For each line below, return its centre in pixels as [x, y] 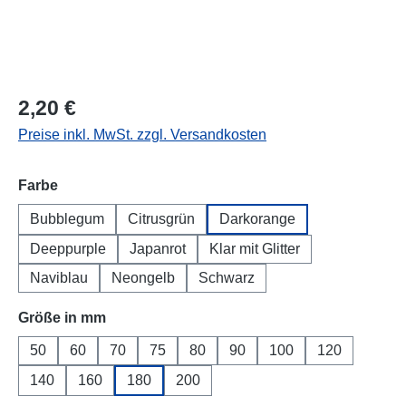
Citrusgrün [161, 218]
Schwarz [227, 277]
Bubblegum [67, 218]
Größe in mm [62, 317]
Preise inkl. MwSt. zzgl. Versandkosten [142, 134]
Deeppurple [68, 248]
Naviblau [59, 277]
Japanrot [158, 248]
